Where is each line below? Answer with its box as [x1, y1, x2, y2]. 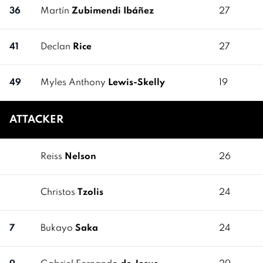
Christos [41, 188, 77, 197]
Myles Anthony [41, 78, 108, 87]
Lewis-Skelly [108, 78, 165, 87]
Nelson [65, 152, 96, 161]
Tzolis [77, 188, 103, 197]
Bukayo [41, 224, 75, 233]
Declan [41, 42, 73, 52]
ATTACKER [9, 114, 63, 125]
